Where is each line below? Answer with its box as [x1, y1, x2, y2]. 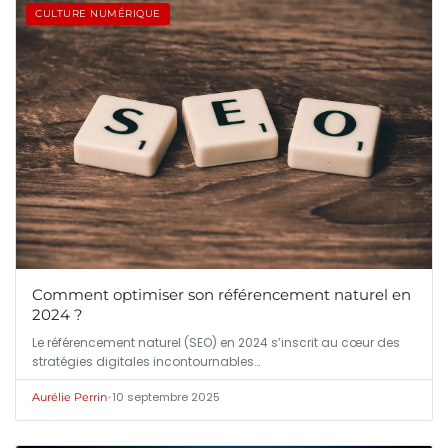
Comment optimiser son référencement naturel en [32, 285, 411, 305]
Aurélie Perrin [32, 390, 107, 405]
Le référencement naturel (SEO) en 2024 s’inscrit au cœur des [32, 334, 400, 352]
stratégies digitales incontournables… [32, 353, 260, 371]
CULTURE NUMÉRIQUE [35, 7, 161, 21]
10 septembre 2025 [112, 389, 220, 406]
